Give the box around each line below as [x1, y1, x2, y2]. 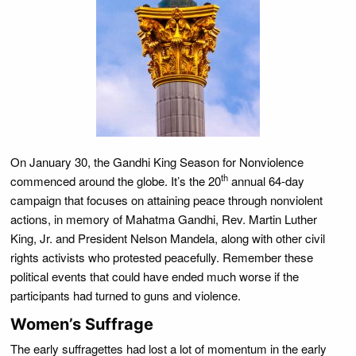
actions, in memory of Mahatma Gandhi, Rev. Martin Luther [10, 211, 317, 227]
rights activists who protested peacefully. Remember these [10, 249, 313, 265]
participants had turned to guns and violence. [10, 287, 241, 304]
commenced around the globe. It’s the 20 [10, 172, 221, 189]
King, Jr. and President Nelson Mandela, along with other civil [10, 230, 325, 246]
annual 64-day [228, 172, 304, 189]
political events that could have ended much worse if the [10, 268, 299, 284]
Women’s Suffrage [10, 315, 153, 334]
